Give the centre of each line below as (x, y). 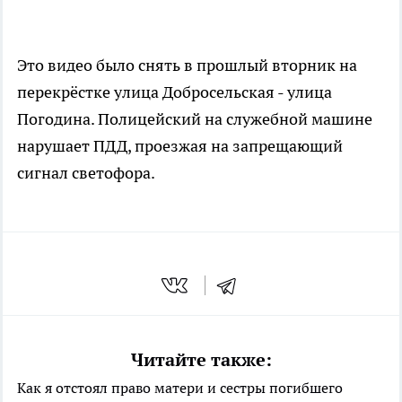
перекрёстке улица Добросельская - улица (175, 92)
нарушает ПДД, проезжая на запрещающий (180, 145)
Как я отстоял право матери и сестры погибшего (180, 388)
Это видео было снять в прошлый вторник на (187, 65)
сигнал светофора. (86, 172)
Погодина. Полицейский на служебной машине (195, 118)
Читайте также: (201, 360)
